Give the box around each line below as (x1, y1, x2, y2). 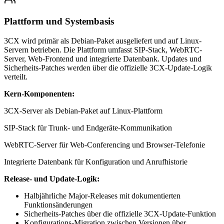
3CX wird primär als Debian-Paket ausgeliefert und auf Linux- (4, 36, 201, 45)
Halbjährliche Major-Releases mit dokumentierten (24, 191, 180, 200)
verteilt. (4, 72, 27, 81)
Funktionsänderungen (24, 200, 92, 209)
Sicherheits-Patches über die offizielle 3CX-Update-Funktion (24, 209, 216, 218)
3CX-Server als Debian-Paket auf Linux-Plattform (4, 106, 162, 115)
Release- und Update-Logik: (4, 174, 99, 183)
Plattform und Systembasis (4, 16, 114, 27)
